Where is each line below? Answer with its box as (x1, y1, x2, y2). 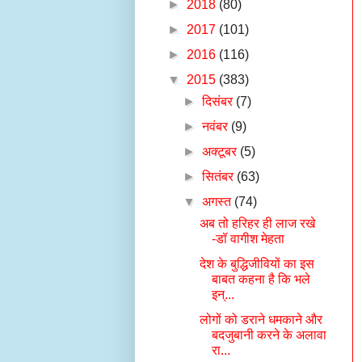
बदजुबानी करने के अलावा (211, 328, 326, 342)
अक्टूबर (202, 145, 241, 158)
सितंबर (202, 170, 238, 183)
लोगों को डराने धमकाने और (199, 313, 322, 326)
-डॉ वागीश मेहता (211, 232, 284, 246)
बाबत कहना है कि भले (211, 272, 310, 286)
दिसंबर (202, 95, 237, 108)
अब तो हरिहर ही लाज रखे (199, 217, 315, 230)
